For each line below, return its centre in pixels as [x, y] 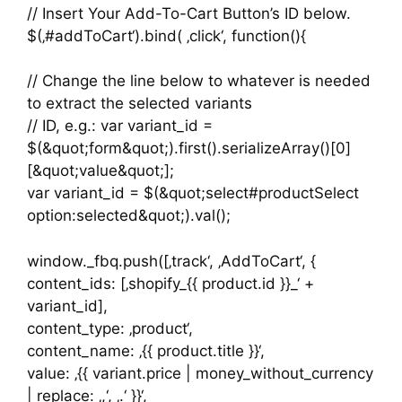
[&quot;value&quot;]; [100, 171]
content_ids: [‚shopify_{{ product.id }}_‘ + [170, 283]
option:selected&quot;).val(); [129, 216]
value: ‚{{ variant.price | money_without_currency [200, 373]
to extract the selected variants [140, 104]
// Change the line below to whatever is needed [199, 81]
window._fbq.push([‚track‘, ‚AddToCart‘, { [171, 261]
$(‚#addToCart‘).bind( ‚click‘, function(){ [166, 35]
